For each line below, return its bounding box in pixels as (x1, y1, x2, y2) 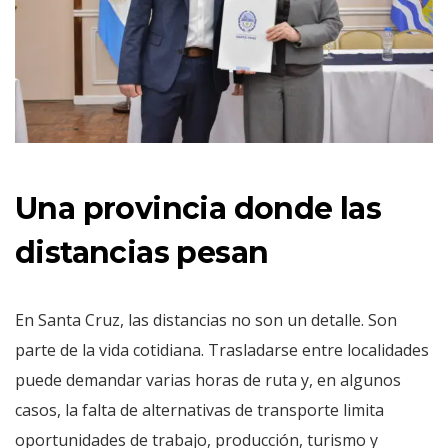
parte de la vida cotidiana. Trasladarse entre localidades (15, 338, 429, 361)
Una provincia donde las (15, 189, 382, 227)
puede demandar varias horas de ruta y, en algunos (15, 368, 401, 391)
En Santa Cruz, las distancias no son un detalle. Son (15, 308, 397, 331)
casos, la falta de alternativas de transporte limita (15, 398, 384, 421)
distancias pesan (15, 233, 269, 271)
